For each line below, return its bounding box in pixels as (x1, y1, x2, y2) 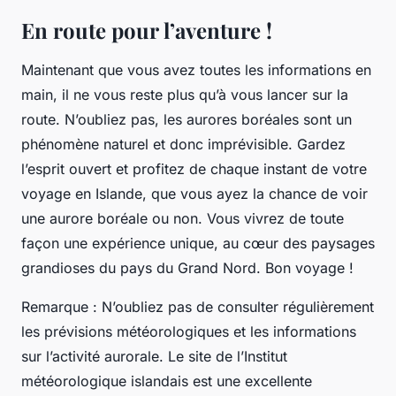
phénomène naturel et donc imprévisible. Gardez (21, 134, 346, 153)
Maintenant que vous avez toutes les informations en (21, 60, 371, 79)
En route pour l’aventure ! (21, 15, 272, 44)
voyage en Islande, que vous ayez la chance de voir (21, 184, 368, 202)
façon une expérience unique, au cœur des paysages (21, 233, 375, 252)
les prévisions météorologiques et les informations (21, 322, 356, 340)
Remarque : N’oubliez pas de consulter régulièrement (21, 297, 374, 316)
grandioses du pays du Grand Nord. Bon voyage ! (21, 258, 354, 277)
